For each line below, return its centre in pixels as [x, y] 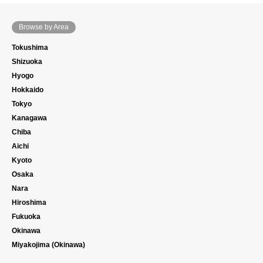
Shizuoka [27, 62]
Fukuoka [26, 217]
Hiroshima [29, 203]
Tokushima [30, 48]
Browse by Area [44, 27]
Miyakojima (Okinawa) [48, 245]
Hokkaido [28, 90]
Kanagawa [29, 118]
